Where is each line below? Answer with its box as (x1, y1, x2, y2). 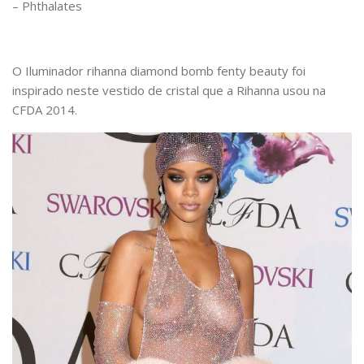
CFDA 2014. (12, 101, 77, 118)
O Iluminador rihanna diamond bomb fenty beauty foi (12, 62, 305, 79)
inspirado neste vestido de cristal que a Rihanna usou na (12, 81, 326, 98)
